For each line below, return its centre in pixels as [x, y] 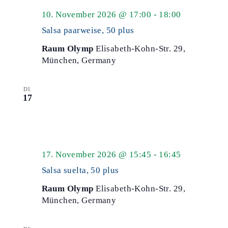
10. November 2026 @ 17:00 [96, 15]
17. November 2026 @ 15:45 [96, 154]
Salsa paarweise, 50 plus [88, 30]
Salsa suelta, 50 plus [80, 170]
